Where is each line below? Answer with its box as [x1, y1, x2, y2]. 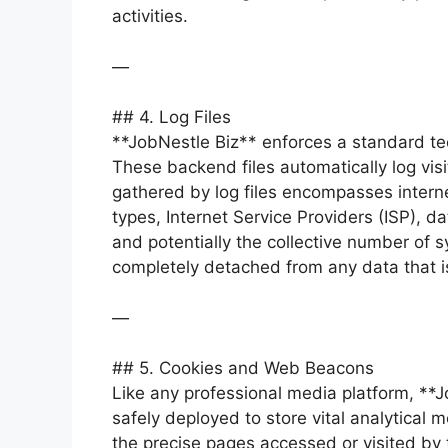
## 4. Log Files [112, 107, 231, 127]
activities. [112, 6, 188, 26]
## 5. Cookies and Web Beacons [112, 358, 374, 378]
